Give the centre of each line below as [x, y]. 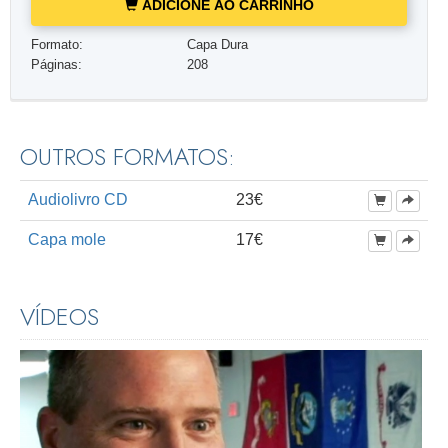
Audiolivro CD [78, 200]
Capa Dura [218, 44]
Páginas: [56, 64]
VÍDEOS [59, 317]
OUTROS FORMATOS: [127, 157]
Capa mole [67, 240]
